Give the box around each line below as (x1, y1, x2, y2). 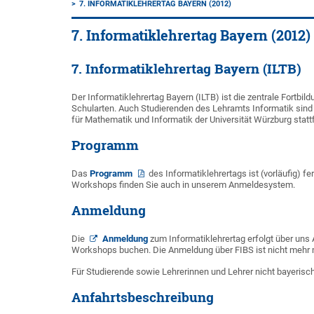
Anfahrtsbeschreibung (71, 289, 214, 306)
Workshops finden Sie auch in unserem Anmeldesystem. (71, 179, 295, 190)
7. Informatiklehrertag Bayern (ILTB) (71, 60, 301, 77)
